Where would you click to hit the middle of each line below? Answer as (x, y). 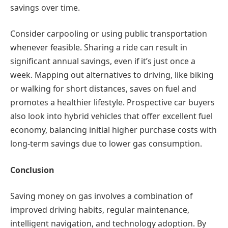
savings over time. (45, 7)
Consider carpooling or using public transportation (109, 34)
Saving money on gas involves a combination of (101, 196)
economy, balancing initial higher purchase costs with (113, 130)
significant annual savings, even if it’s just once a (103, 61)
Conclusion (32, 170)
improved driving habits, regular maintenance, (100, 210)
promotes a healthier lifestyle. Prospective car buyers (112, 103)
